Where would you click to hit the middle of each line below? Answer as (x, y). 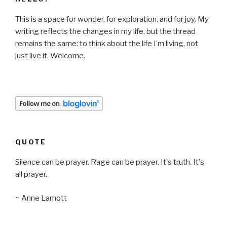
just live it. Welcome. (50, 56)
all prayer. (31, 175)
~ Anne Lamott (41, 198)
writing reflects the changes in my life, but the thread (105, 32)
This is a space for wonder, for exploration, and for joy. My (112, 20)
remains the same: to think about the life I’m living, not (107, 44)
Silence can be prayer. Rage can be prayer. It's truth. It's (110, 162)
